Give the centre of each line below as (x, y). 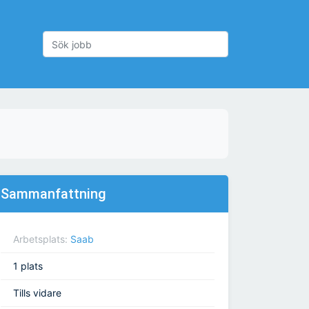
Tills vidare (37, 293)
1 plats (28, 266)
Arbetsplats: (42, 239)
